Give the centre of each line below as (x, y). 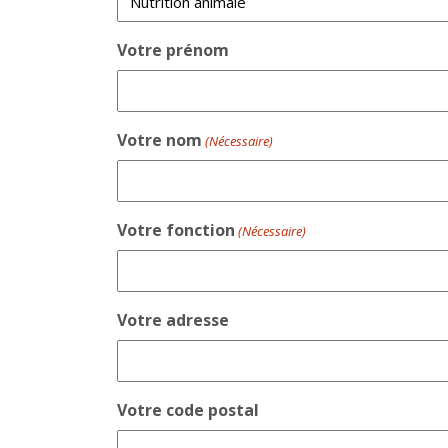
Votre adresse (173, 319)
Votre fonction (176, 229)
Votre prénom (173, 49)
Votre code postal (188, 409)
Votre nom (159, 139)
